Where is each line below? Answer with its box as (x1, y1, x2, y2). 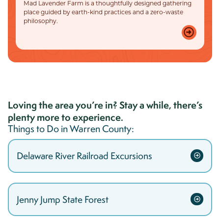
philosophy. (24, 16, 58, 25)
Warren (70, 122, 100, 136)
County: (100, 122, 134, 136)
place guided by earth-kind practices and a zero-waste (24, 7, 183, 16)
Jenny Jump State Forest (17, 192, 109, 206)
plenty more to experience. (8, 110, 123, 124)
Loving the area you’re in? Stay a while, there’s (8, 98, 202, 112)
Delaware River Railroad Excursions (17, 149, 152, 163)
